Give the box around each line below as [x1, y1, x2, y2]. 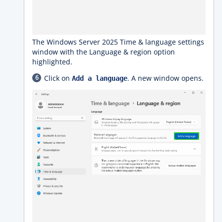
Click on [44, 73, 72, 83]
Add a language [72, 74, 127, 83]
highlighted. [32, 57, 72, 67]
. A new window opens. [127, 73, 204, 83]
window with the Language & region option [32, 47, 175, 57]
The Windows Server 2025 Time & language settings [32, 37, 204, 47]
